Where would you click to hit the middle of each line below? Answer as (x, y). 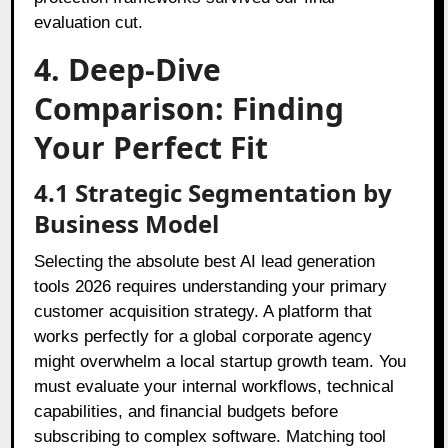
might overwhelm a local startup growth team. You (220, 361)
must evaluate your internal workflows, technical (214, 386)
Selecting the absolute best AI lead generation (205, 261)
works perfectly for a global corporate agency (203, 336)
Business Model (127, 223)
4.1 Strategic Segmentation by (213, 192)
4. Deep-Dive (128, 69)
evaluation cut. (89, 22)
